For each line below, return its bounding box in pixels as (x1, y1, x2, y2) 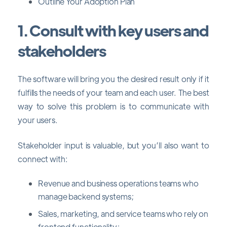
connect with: (18, 153, 68, 164)
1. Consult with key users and (18, 20, 209, 40)
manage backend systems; (38, 191, 134, 202)
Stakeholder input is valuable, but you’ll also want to (18, 139, 209, 150)
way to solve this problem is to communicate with (18, 101, 209, 112)
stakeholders (18, 40, 106, 60)
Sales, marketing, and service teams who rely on (38, 208, 209, 219)
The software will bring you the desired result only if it (18, 73, 209, 85)
